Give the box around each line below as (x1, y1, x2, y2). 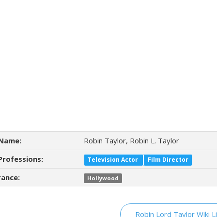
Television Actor (88, 155, 140, 164)
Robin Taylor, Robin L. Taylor (84, 136, 179, 145)
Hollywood (87, 174, 119, 182)
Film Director (147, 155, 188, 164)
